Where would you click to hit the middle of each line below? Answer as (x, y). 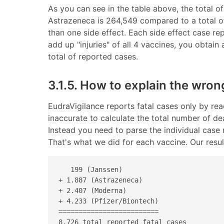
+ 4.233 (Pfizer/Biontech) (110, 201)
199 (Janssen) (92, 170)
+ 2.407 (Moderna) (94, 191)
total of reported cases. (93, 56)
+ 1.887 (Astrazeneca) (102, 180)
